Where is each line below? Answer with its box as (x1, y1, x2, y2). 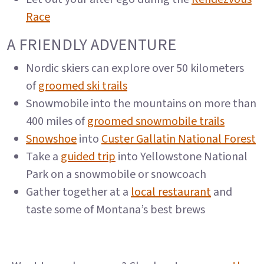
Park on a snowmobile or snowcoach (26, 166, 206, 183)
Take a (26, 148, 61, 165)
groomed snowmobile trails (87, 113, 225, 130)
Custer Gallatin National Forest (101, 131, 256, 147)
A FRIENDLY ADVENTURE (7, 33, 176, 57)
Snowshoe (26, 131, 77, 147)
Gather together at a (26, 184, 131, 200)
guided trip (61, 148, 115, 165)
